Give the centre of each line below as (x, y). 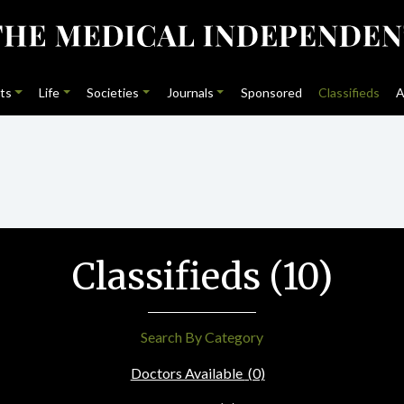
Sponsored (271, 92)
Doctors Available (188, 373)
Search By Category (202, 337)
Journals (190, 92)
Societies (113, 92)
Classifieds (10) (202, 277)
